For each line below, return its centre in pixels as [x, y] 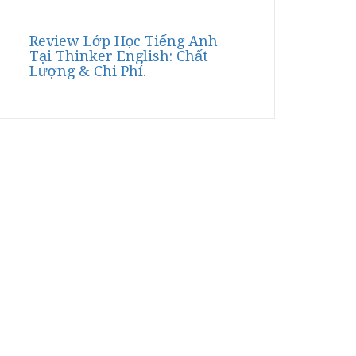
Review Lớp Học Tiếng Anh [124, 41]
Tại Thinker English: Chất [119, 56]
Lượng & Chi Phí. [88, 71]
